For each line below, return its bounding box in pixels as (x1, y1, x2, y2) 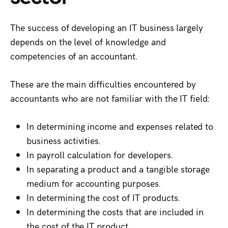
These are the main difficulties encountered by (10, 77, 196, 91)
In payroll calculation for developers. (26, 148, 176, 161)
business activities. (26, 134, 101, 147)
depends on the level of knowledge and (10, 35, 166, 48)
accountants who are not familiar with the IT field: (10, 92, 210, 105)
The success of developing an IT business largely (10, 21, 204, 34)
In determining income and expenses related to (26, 120, 214, 133)
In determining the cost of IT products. (26, 191, 180, 204)
